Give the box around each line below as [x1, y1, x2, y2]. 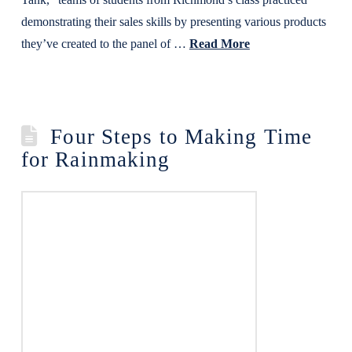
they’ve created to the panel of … [20, 37, 189, 50]
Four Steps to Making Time [50, 125, 313, 148]
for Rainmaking [20, 148, 170, 171]
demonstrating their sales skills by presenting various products [20, 15, 326, 28]
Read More [189, 37, 250, 50]
